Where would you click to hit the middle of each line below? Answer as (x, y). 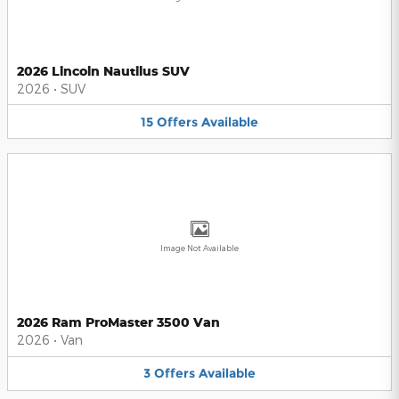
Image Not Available (199, 248)
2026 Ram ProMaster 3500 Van (118, 322)
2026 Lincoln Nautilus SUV (103, 70)
